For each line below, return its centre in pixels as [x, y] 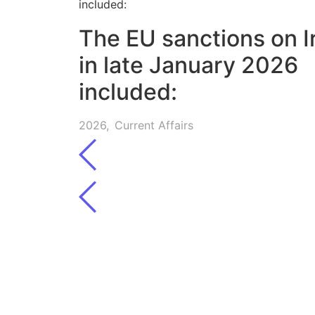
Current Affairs [154, 126]
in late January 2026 [188, 65]
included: [128, 92]
